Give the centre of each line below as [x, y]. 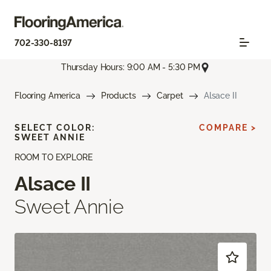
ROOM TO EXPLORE [54, 157]
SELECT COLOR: [55, 127]
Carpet [170, 95]
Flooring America [47, 95]
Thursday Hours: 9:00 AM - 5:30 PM [131, 67]
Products [118, 95]
